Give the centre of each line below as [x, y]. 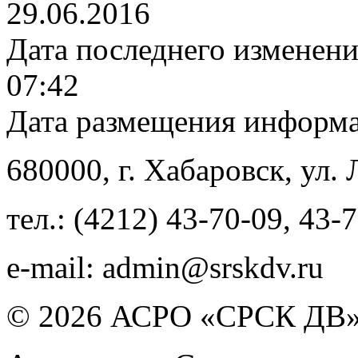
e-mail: [54, 267]
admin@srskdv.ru [213, 267]
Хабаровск [214, 169]
